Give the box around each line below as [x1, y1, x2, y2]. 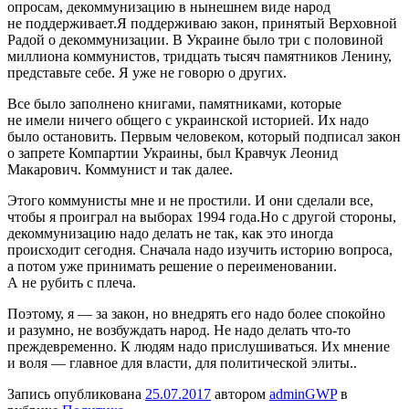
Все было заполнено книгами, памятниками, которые [7, 95, 341, 111]
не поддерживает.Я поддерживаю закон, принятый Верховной [7, 15, 397, 31]
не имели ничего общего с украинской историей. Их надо [7, 111, 369, 128]
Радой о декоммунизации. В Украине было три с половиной [7, 31, 383, 47]
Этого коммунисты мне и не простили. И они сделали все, [7, 192, 373, 208]
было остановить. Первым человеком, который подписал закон [7, 128, 401, 144]
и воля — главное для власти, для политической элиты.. [7, 354, 357, 371]
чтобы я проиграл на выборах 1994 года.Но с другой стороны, [7, 208, 396, 225]
